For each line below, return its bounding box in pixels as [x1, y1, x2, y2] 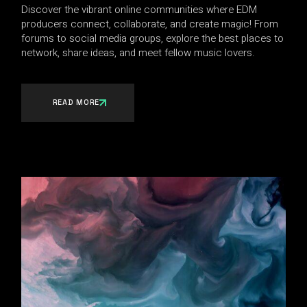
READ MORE [53, 97, 99, 108]
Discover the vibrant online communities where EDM [21, 2, 258, 18]
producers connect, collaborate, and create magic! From [21, 16, 279, 32]
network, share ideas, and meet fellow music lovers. [21, 45, 256, 61]
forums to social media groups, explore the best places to [21, 31, 284, 47]
